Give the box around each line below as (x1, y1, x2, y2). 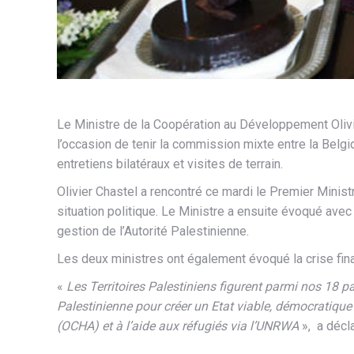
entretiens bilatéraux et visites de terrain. (57, 156, 283, 171)
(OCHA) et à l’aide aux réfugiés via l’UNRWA (57, 318, 299, 333)
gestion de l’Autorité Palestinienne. (57, 224, 249, 239)
